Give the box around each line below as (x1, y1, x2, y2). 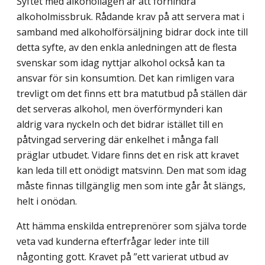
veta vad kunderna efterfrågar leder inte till (17, 234, 209, 248)
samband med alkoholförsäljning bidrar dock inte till (17, 25, 248, 38)
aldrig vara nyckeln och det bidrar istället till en (17, 117, 223, 131)
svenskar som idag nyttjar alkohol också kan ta (17, 56, 225, 69)
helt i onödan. (17, 194, 77, 208)
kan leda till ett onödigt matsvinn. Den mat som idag (17, 163, 247, 177)
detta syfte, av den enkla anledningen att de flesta (17, 40, 237, 54)
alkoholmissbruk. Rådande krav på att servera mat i (17, 9, 244, 23)
